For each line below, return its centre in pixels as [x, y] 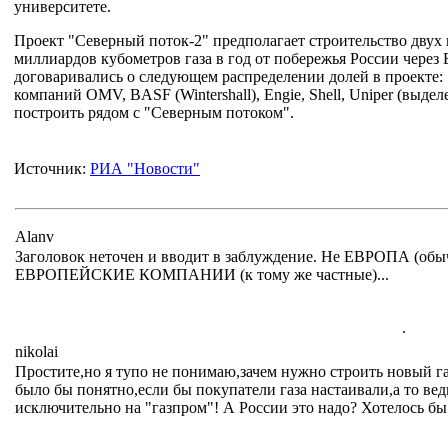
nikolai [36, 351]
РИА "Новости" [145, 168]
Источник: [52, 168]
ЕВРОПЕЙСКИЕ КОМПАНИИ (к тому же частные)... [202, 274]
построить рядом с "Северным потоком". [154, 112]
